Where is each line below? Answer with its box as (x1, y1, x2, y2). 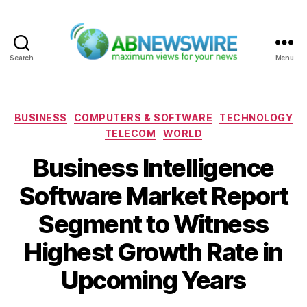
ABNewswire (152, 62, 225, 77)
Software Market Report (19, 180, 288, 211)
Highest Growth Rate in (24, 236, 283, 267)
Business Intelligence (33, 152, 274, 183)
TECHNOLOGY (219, 111, 293, 123)
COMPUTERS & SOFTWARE (73, 111, 213, 123)
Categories (153, 107, 214, 122)
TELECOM (104, 127, 156, 140)
